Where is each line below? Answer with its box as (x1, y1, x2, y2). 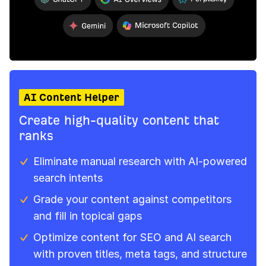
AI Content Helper (24, 91, 119, 103)
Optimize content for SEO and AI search (33, 231, 232, 244)
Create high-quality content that (19, 113, 219, 128)
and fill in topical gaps (33, 210, 142, 223)
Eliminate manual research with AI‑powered (33, 155, 247, 168)
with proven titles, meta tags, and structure (33, 248, 247, 261)
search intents (33, 172, 103, 185)
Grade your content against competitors (33, 193, 232, 206)
